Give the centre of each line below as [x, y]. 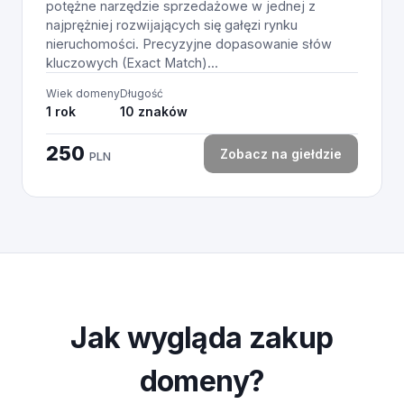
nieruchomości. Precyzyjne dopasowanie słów [189, 44]
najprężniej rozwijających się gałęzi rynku [172, 25]
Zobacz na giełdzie [281, 154]
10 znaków [154, 111]
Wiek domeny [83, 93]
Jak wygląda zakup [202, 338]
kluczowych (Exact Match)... [132, 63]
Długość [142, 93]
